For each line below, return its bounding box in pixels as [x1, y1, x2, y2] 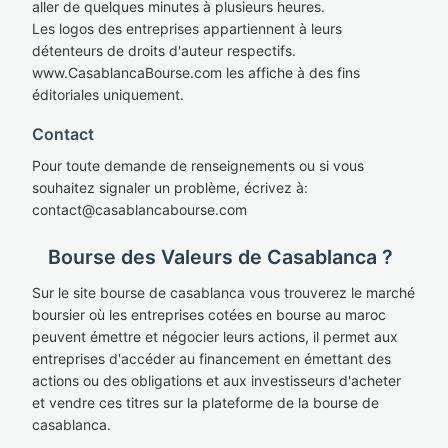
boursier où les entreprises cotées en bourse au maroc [32, 306, 386, 323]
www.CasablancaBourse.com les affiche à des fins [32, 64, 360, 81]
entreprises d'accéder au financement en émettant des [32, 350, 391, 367]
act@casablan [61, 201, 154, 218]
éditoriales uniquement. [32, 86, 184, 103]
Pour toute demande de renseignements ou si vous [32, 157, 364, 174]
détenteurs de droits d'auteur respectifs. [32, 42, 296, 59]
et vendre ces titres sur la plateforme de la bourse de [32, 394, 379, 411]
